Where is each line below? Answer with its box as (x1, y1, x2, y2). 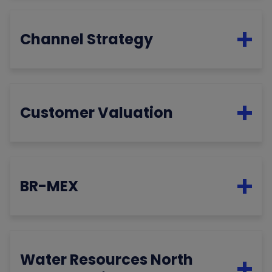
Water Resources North (20, 250, 194, 270)
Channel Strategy (20, 29, 154, 50)
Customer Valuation (20, 103, 174, 123)
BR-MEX (20, 176, 79, 197)
